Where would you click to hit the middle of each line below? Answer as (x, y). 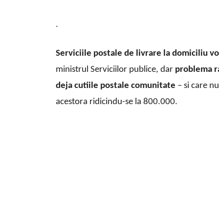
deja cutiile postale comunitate (116, 86)
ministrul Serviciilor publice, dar (115, 70)
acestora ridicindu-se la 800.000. (117, 102)
